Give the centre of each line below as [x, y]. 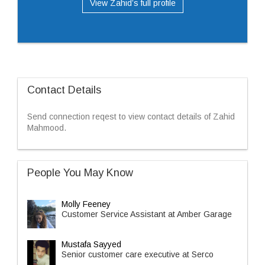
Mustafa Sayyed [91, 244]
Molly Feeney [86, 204]
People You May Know [80, 173]
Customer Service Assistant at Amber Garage [147, 214]
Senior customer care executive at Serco [138, 254]
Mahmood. [47, 128]
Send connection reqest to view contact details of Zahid [131, 117]
